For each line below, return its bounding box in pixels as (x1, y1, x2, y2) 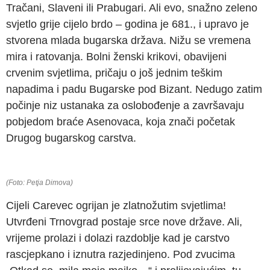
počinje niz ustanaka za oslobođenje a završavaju (6, 99, 244, 111)
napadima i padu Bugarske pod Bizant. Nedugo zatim (6, 83, 262, 95)
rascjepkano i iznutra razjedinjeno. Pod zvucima (6, 248, 235, 260)
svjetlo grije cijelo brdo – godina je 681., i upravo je (6, 17, 249, 30)
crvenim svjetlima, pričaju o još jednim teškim (6, 66, 222, 79)
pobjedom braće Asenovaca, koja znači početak (6, 115, 235, 128)
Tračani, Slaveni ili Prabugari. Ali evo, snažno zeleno (6, 1, 257, 14)
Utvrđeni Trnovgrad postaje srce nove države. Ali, (6, 215, 242, 228)
